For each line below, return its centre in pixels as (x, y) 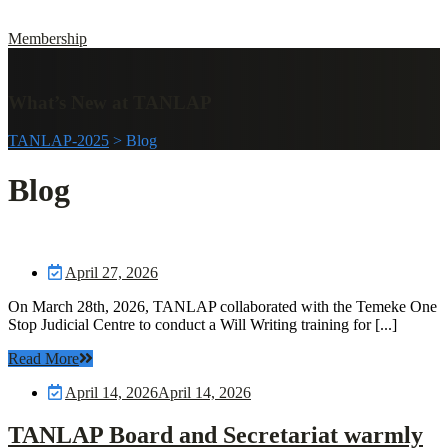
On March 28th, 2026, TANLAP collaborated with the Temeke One (222, 307)
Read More (43, 359)
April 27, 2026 (111, 273)
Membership (47, 38)
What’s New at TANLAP (110, 102)
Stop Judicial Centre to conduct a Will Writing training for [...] (202, 325)
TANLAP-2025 (58, 141)
